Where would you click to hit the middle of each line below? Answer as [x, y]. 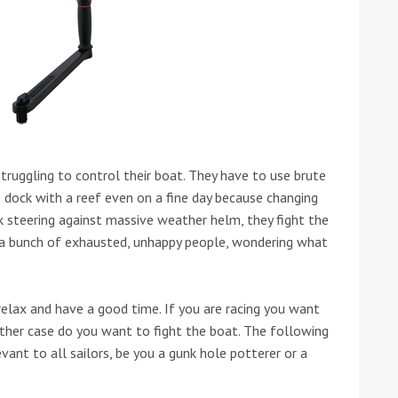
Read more [199, 381]
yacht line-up [259, 239]
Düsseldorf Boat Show [291, 196]
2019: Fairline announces [301, 218]
